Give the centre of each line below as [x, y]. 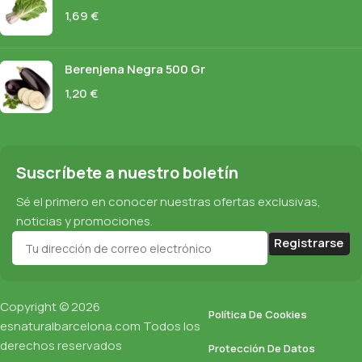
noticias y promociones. [84, 221]
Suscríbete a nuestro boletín [127, 173]
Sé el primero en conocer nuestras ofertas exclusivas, [168, 202]
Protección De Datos [261, 348]
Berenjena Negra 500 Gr [135, 69]
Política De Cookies [257, 314]
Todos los [170, 326]
